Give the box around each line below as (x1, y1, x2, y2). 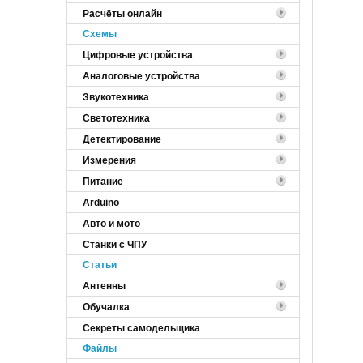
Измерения (83, 154, 136, 166)
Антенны (83, 280, 126, 292)
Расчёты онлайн (83, 7, 162, 19)
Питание (83, 175, 123, 187)
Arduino (83, 196, 119, 208)
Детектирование (83, 133, 161, 145)
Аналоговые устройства (83, 70, 200, 82)
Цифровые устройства (83, 49, 193, 61)
